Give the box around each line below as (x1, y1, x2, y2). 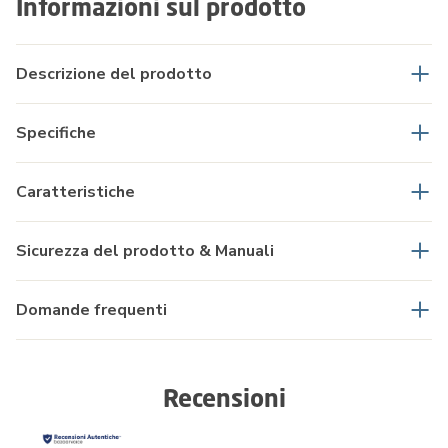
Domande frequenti (16, 298, 167, 321)
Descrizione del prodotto (16, 62, 212, 85)
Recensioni (162, 382, 286, 412)
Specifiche (16, 121, 96, 144)
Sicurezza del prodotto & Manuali (16, 239, 274, 262)
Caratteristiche (16, 180, 135, 203)
